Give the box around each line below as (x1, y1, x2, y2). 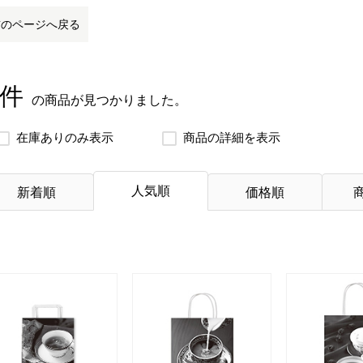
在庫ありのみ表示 (16, 129, 113, 145)
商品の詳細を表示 (183, 129, 280, 145)
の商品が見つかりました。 (32, 91, 187, 109)
